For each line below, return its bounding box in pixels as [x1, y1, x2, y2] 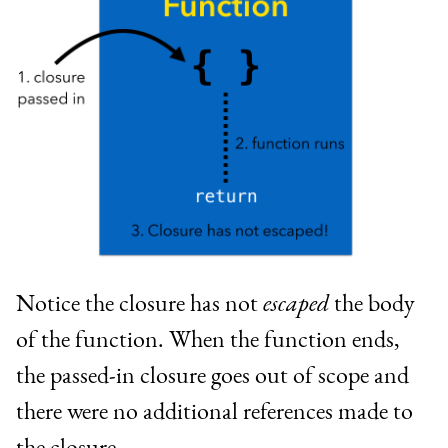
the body [329, 286, 415, 318]
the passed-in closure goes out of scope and [16, 358, 409, 390]
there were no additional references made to [16, 394, 413, 426]
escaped [263, 286, 329, 318]
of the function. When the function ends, [16, 322, 400, 354]
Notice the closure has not [16, 286, 263, 318]
